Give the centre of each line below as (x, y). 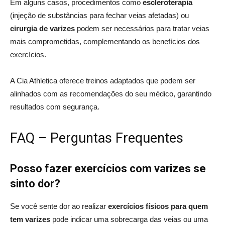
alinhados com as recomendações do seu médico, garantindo (111, 93)
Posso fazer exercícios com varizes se (108, 168)
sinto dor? (35, 183)
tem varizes (30, 219)
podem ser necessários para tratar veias (142, 28)
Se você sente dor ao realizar (59, 206)
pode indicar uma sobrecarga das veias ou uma (129, 219)
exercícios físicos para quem (158, 206)
